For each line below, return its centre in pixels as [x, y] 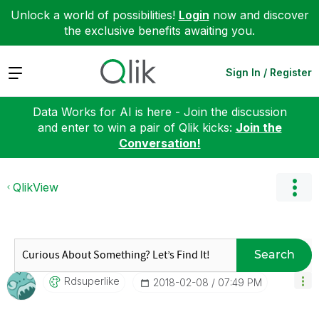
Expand [27, 72]
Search [274, 255]
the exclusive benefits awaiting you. [159, 31]
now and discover [259, 15]
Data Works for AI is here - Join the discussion [159, 111]
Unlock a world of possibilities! [94, 15]
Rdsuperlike [92, 281]
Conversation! [159, 143]
